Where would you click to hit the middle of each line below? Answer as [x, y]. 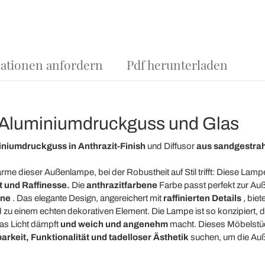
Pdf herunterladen [177, 64]
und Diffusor [171, 146]
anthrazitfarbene [122, 185]
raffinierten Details [202, 198]
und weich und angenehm [114, 224]
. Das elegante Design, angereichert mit [87, 198]
